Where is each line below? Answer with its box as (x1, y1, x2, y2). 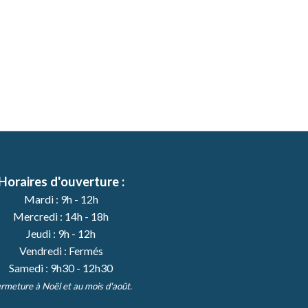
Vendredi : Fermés (19, 244, 103, 258)
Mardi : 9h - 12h (23, 192, 98, 206)
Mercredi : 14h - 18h (13, 210, 109, 223)
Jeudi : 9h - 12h (26, 227, 96, 241)
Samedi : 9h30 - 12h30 (9, 261, 113, 275)
